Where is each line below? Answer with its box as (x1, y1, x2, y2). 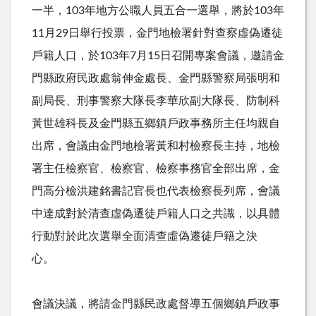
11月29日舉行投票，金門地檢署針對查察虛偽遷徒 (32, 27, 283, 39)
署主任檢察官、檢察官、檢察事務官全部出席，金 (32, 162, 280, 174)
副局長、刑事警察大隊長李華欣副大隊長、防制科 (32, 95, 280, 107)
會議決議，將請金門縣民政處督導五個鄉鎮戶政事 (32, 298, 280, 310)
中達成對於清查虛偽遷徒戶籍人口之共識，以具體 (32, 207, 280, 219)
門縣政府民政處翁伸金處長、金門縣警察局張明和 (32, 72, 280, 84)
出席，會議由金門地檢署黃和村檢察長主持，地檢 (32, 140, 280, 152)
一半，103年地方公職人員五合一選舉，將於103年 (32, 4, 284, 16)
